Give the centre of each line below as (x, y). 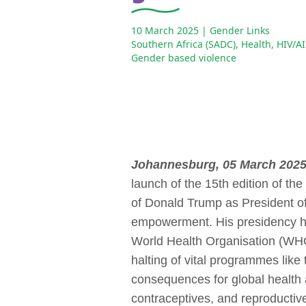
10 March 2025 (165, 31)
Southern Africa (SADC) (183, 44)
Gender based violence (184, 58)
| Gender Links (236, 31)
